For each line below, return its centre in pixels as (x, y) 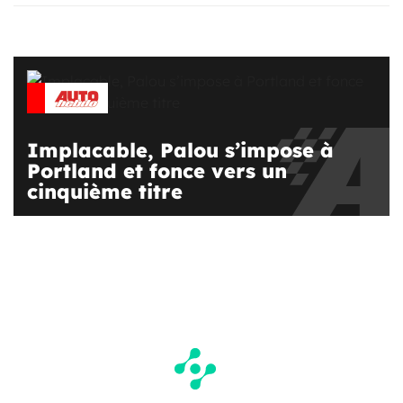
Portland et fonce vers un (157, 170)
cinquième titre (105, 191)
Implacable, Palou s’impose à (180, 150)
